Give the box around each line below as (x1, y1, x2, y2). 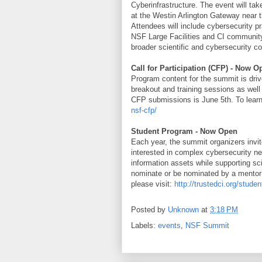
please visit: (131, 180, 172, 188)
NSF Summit (185, 221, 229, 230)
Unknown (168, 205, 199, 215)
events (158, 221, 181, 230)
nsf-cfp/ (131, 106, 157, 115)
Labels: (131, 221, 158, 230)
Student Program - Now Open (131, 127, 237, 136)
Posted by (131, 205, 168, 215)
